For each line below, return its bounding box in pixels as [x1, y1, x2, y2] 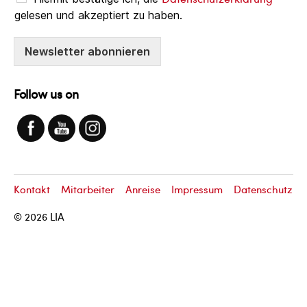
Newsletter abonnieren [25, 45, 150, 59]
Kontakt [14, 182, 50, 196]
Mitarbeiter [61, 182, 114, 196]
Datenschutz [234, 182, 293, 196]
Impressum [171, 182, 223, 196]
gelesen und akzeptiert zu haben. [14, 8, 182, 23]
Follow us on [14, 85, 79, 103]
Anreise [125, 182, 160, 196]
